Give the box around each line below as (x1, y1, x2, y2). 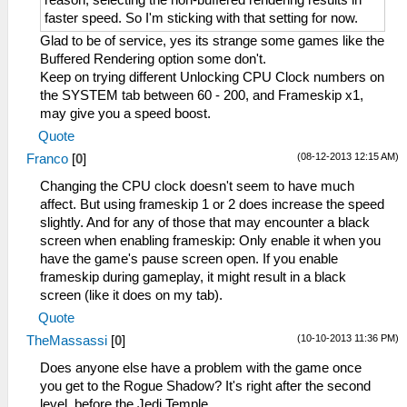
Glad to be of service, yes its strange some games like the (40, 33, 384, 48)
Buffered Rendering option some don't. (40, 51, 266, 66)
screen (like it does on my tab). (40, 287, 223, 303)
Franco (26, 151, 68, 166)
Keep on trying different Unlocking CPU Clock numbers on (40, 69, 384, 84)
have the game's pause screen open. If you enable (40, 251, 338, 266)
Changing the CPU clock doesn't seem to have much (40, 178, 354, 194)
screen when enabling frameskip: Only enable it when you (40, 233, 381, 248)
